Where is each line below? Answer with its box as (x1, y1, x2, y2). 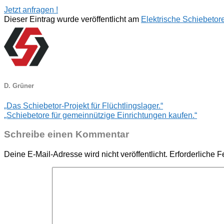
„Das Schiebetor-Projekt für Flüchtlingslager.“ (4, 100, 163, 110)
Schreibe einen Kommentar (4, 129, 129, 140)
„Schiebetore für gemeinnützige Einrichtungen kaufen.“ (4, 110, 197, 119)
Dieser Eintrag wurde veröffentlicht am (4, 14, 141, 23)
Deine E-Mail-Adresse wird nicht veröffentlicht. (4, 149, 167, 159)
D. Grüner (4, 82, 34, 90)
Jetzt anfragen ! (4, 4, 58, 14)
